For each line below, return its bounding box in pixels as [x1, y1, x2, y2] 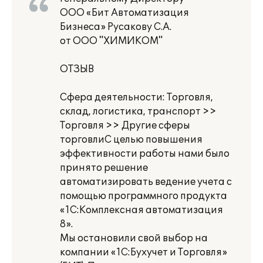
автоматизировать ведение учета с [60, 176, 232, 188]
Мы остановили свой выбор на [60, 232, 208, 244]
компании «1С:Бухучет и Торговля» [60, 247, 227, 258]
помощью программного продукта [60, 190, 227, 202]
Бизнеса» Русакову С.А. [60, 21, 171, 33]
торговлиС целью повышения [60, 134, 203, 146]
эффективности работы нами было [60, 148, 230, 160]
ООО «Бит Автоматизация [60, 7, 189, 19]
